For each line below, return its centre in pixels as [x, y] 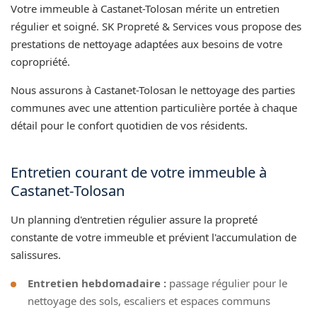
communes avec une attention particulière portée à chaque [154, 107]
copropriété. [40, 61]
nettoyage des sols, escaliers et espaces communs [149, 300]
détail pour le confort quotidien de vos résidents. [129, 125]
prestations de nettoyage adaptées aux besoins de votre [146, 44]
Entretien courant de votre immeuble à [139, 172]
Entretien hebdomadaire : [97, 283]
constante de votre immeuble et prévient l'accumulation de [154, 237]
